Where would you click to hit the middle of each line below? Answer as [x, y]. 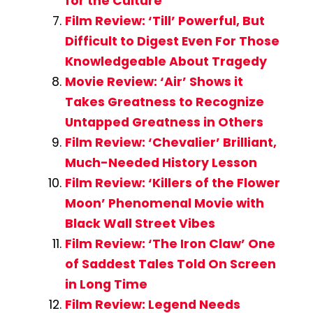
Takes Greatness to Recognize [164, 102]
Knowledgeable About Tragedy [166, 62]
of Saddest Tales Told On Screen [170, 264]
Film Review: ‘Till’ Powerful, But [165, 21]
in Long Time [106, 285]
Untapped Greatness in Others [164, 123]
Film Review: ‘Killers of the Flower [172, 183]
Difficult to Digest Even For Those [172, 42]
